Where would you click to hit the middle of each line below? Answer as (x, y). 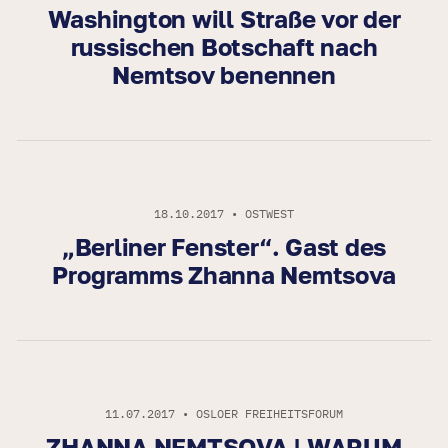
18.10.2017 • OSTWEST (224, 214)
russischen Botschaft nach (224, 47)
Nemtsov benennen (224, 75)
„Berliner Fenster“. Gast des (224, 247)
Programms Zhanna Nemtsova (224, 275)
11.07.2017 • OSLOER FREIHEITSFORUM (224, 414)
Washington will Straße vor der (224, 19)
